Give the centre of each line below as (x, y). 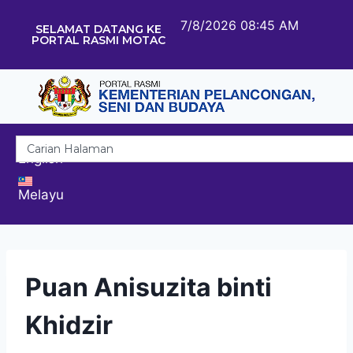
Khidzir (69, 325)
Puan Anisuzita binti (149, 287)
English (41, 158)
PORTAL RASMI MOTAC (98, 40)
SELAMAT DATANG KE (98, 29)
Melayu (41, 194)
